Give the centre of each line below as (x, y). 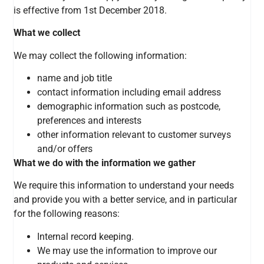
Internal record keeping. (86, 236)
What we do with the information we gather (105, 163)
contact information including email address (129, 93)
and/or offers (65, 149)
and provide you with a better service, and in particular (126, 200)
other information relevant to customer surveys (134, 135)
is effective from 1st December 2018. (90, 10)
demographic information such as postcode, (129, 107)
